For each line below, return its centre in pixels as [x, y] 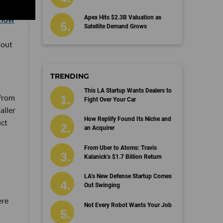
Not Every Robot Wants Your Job [128, 205]
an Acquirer [99, 128]
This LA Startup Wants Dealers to [128, 90]
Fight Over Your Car [110, 99]
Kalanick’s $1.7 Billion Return [123, 157]
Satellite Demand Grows [115, 26]
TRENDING [70, 76]
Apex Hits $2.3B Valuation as [122, 17]
